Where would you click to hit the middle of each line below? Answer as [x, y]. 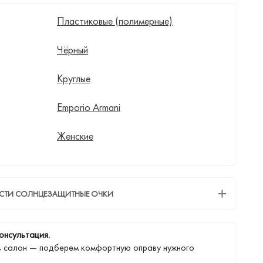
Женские [75, 136]
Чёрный [72, 50]
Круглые [73, 78]
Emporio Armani [88, 107]
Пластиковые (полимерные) [114, 21]
